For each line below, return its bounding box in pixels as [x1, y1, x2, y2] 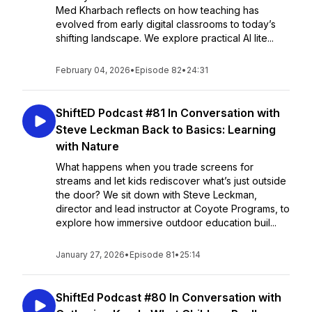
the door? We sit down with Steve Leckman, [56, 189, 257, 201]
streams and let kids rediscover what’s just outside [56, 175, 286, 187]
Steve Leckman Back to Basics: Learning [56, 123, 276, 136]
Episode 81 [130, 249, 175, 260]
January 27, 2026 [56, 249, 125, 260]
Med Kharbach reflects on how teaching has [56, 4, 259, 16]
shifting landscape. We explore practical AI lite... [56, 32, 274, 44]
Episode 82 [135, 65, 182, 75]
